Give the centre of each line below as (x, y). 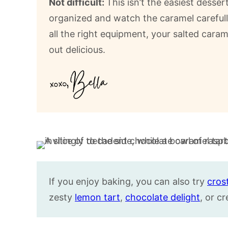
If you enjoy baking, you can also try (128, 181)
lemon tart (97, 197)
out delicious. (77, 49)
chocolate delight (163, 197)
